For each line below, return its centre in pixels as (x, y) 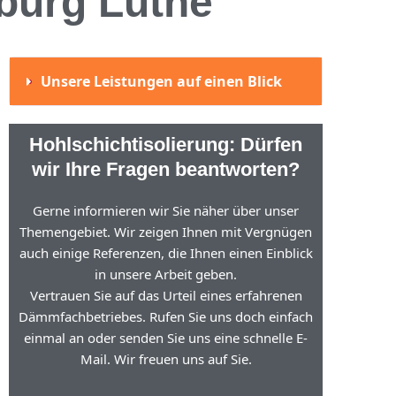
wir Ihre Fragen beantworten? (166, 169)
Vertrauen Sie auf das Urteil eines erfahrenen (166, 295)
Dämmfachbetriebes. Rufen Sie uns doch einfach (166, 316)
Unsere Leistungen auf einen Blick (161, 81)
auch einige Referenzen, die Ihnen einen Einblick (166, 253)
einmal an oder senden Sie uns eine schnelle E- (166, 338)
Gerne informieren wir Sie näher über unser (166, 210)
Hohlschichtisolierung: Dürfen (166, 145)
